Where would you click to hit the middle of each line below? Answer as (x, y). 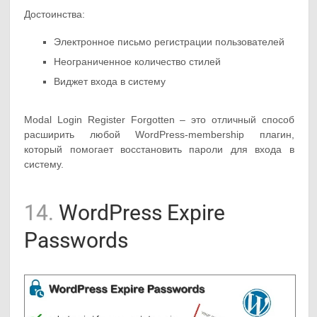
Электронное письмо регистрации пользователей (169, 41)
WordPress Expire (140, 213)
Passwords (76, 241)
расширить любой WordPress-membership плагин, (159, 135)
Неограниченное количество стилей (138, 61)
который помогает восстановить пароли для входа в (159, 150)
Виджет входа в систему (110, 81)
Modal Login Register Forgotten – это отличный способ (159, 120)
